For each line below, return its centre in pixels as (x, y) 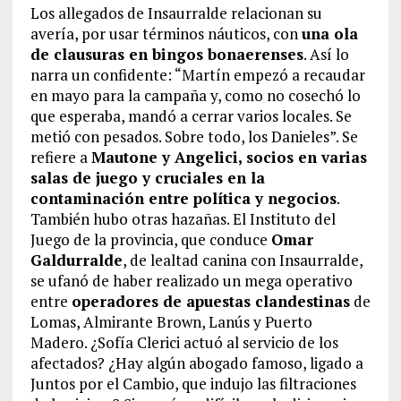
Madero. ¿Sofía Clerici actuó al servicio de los (184, 342)
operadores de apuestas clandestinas (210, 301)
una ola (329, 33)
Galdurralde (76, 260)
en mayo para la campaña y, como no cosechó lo (195, 95)
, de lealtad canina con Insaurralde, (242, 260)
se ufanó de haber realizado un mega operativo (191, 280)
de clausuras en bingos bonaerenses (166, 54)
